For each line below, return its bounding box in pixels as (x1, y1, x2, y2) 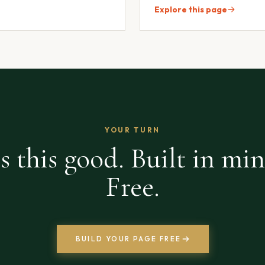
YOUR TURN (105, 125, 160, 134)
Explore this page (154, 4, 227, 15)
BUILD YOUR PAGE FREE (75, 234, 182, 243)
